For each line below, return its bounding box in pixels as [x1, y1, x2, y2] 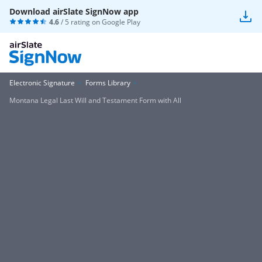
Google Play [102, 17, 140, 27]
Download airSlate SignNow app [9, 6, 139, 17]
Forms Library [85, 78, 130, 88]
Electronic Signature [9, 78, 75, 88]
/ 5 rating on [59, 17, 102, 27]
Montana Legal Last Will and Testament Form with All [9, 95, 181, 105]
